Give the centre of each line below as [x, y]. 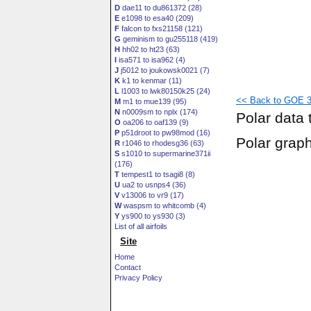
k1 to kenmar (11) [151, 81]
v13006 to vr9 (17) [152, 195]
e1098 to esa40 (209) [157, 18]
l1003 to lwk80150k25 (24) [165, 91]
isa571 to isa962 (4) [151, 60]
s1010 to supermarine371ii [165, 153]
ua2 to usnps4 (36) [153, 185]
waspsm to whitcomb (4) [164, 205]
